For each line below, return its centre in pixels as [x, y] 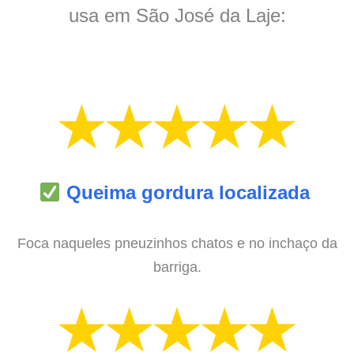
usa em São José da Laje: [177, 15]
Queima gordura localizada [188, 193]
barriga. [177, 266]
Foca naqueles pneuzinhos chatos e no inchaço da [177, 243]
